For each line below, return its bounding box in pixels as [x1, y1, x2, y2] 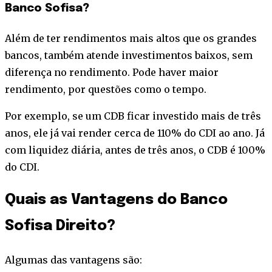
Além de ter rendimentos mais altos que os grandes [5, 32, 257, 44]
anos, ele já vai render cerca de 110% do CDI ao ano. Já [5, 126, 265, 139]
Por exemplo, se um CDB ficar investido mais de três [5, 109, 261, 122]
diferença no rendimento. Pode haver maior [5, 66, 219, 78]
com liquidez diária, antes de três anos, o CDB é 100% [5, 143, 265, 156]
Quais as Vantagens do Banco [5, 192, 228, 208]
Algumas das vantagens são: [5, 254, 142, 267]
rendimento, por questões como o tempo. [5, 83, 206, 95]
